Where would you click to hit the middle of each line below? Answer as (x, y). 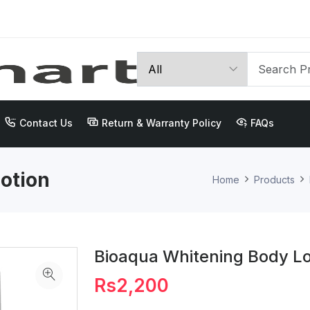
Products (274, 180)
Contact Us (46, 123)
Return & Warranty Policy (162, 123)
